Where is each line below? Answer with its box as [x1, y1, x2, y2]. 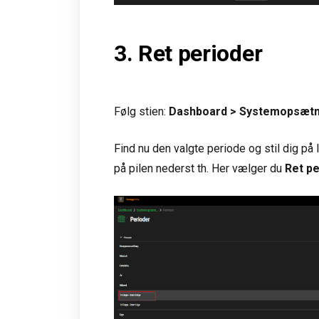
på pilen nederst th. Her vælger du [114, 161, 285, 175]
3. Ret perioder [114, 39, 263, 67]
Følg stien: [114, 104, 169, 118]
